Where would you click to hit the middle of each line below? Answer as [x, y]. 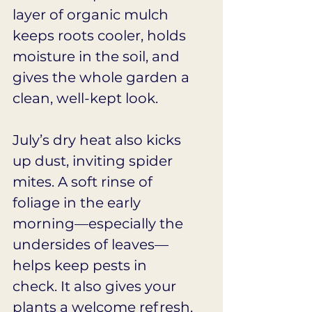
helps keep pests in [81, 266]
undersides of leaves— [91, 245]
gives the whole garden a [103, 78]
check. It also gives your [96, 287]
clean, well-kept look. [85, 99]
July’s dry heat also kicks [99, 140]
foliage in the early [78, 203]
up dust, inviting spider [94, 161]
